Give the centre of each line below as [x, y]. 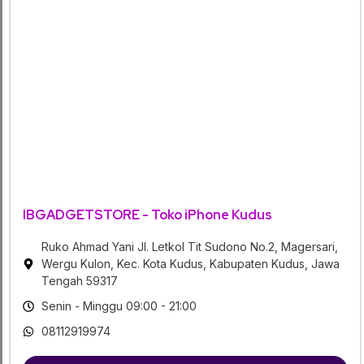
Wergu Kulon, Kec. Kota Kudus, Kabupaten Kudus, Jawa [190, 264]
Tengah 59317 [79, 281]
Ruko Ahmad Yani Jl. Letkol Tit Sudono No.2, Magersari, [189, 247]
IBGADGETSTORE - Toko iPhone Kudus [147, 215]
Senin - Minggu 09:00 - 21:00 [119, 306]
